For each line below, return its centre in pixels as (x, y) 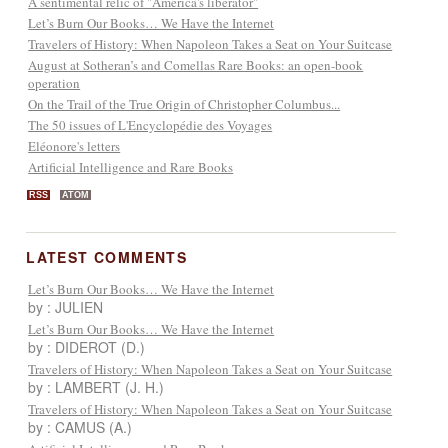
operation (54, 82)
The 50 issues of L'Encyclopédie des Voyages (150, 124)
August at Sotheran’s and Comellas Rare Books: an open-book (196, 64)
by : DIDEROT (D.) (87, 346)
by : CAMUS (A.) (80, 426)
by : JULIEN (66, 306)
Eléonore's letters (74, 145)
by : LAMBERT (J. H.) (96, 386)
